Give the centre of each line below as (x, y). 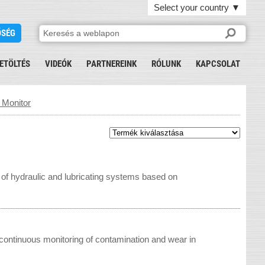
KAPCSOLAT (218, 64)
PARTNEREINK (112, 64)
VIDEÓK (58, 64)
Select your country (193, 7)
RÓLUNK (166, 64)
